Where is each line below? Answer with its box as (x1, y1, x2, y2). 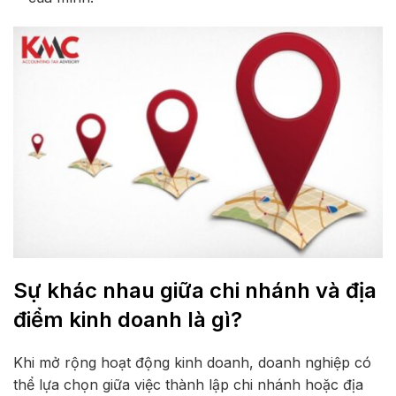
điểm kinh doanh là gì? (13, 306, 242, 332)
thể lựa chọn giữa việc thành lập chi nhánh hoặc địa (13, 375, 363, 393)
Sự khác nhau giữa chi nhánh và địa (13, 277, 377, 303)
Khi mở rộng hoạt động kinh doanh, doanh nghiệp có (13, 353, 371, 371)
